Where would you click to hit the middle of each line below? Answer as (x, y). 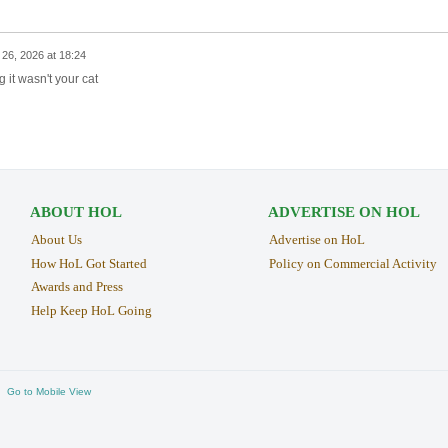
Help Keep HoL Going (91, 311)
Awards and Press (76, 287)
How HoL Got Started (88, 263)
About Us (56, 239)
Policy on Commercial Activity (352, 263)
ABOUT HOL (75, 211)
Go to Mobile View (49, 391)
